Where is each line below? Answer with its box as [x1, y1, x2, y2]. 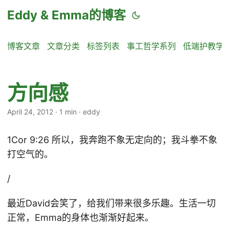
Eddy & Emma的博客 [7, 8, 126, 22]
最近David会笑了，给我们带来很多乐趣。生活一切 [7, 198, 216, 209]
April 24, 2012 [7, 107, 53, 116]
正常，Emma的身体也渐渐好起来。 [7, 212, 154, 223]
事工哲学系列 [127, 41, 176, 51]
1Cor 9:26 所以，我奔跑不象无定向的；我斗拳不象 [7, 134, 217, 145]
